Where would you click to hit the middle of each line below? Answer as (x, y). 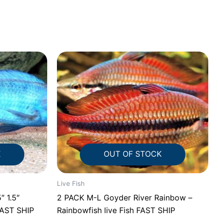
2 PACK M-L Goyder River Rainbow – (125, 197)
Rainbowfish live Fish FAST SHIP (116, 210)
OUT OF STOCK (133, 154)
